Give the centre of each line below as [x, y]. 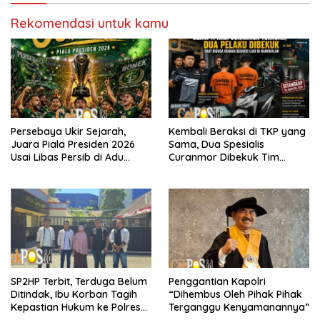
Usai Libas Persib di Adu [67, 157]
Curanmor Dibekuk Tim [224, 157]
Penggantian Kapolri [217, 281]
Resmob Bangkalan [215, 170]
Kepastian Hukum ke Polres [76, 307]
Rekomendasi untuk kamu [90, 24]
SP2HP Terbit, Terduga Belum [79, 281]
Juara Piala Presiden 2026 [73, 144]
